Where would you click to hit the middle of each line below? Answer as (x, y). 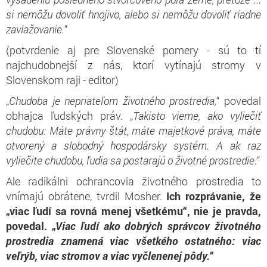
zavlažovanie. (35, 29)
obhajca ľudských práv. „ (69, 115)
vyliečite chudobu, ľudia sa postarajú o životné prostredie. (131, 160)
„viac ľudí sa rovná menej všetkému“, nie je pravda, (133, 211)
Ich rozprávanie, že (214, 196)
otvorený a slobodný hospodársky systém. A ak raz (133, 145)
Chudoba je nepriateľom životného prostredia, (113, 100)
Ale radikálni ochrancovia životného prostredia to (133, 181)
